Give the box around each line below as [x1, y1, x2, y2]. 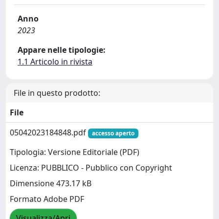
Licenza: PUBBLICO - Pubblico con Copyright [10, 162, 172, 174]
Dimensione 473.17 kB [10, 178, 91, 189]
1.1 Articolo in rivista [18, 56, 92, 67]
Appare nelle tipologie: [18, 44, 106, 55]
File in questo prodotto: [14, 88, 100, 98]
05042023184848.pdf [10, 127, 88, 138]
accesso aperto [91, 129, 134, 137]
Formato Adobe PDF [10, 194, 84, 205]
